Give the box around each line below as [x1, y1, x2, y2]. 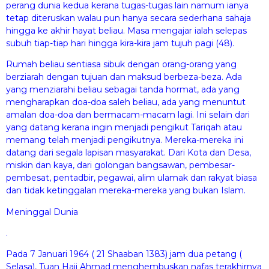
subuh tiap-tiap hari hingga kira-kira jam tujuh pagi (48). [6, 37, 234, 49]
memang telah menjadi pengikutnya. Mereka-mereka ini [6, 134, 243, 146]
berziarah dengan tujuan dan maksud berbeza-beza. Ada [6, 71, 242, 83]
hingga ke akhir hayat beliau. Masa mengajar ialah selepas [6, 25, 247, 36]
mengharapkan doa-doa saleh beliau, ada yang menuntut [6, 97, 246, 108]
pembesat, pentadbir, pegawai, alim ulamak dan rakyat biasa [6, 172, 257, 184]
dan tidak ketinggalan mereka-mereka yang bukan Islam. [6, 185, 246, 196]
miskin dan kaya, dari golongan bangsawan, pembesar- [6, 160, 235, 171]
